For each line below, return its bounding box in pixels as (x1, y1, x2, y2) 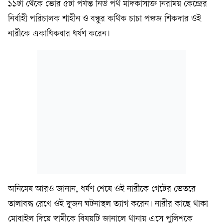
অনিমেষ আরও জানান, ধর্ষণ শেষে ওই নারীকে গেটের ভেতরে (8, 185, 196, 195)
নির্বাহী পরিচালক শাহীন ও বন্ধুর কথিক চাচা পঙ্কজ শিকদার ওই (8, 14, 201, 24)
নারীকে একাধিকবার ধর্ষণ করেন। (8, 29, 110, 39)
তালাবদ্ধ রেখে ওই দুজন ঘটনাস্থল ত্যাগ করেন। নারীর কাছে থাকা (8, 200, 208, 210)
